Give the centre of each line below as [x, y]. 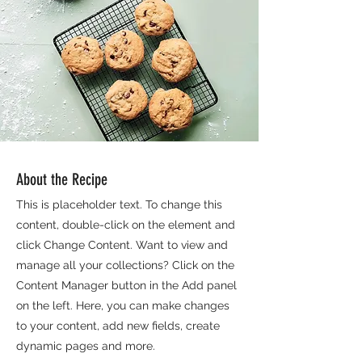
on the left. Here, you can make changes [123, 305]
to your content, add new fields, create [118, 326]
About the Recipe [62, 179]
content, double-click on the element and [126, 225]
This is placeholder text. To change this [119, 204]
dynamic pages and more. [86, 346]
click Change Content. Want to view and [122, 245]
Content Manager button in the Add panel [126, 285]
